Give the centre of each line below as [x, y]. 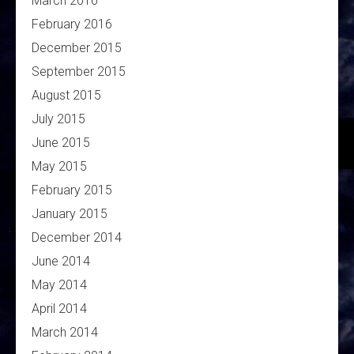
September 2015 [79, 72]
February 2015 [72, 190]
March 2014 [65, 333]
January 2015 [70, 214]
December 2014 [77, 238]
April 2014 [59, 309]
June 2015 [61, 143]
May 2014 [59, 285]
